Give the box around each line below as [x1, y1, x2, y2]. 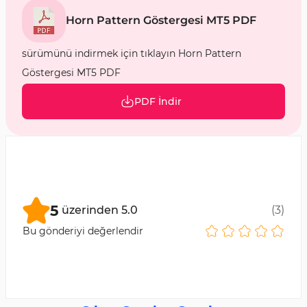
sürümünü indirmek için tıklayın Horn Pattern [22, 47, 241, 60]
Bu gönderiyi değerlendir [23, 225, 143, 237]
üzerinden [62, 204, 119, 217]
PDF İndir [134, 95, 182, 108]
